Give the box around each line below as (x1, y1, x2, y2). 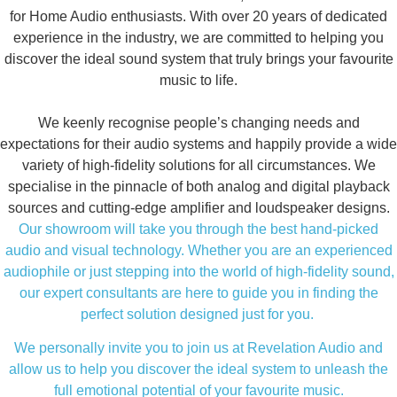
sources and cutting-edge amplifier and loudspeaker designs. (7, 200, 390, 216)
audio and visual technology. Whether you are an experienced (4, 243, 393, 259)
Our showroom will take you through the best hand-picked (19, 222, 378, 237)
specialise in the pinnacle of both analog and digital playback (7, 179, 390, 195)
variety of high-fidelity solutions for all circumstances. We (21, 158, 376, 174)
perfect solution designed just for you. (80, 307, 317, 323)
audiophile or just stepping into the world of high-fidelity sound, (3, 264, 394, 280)
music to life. (160, 73, 237, 89)
